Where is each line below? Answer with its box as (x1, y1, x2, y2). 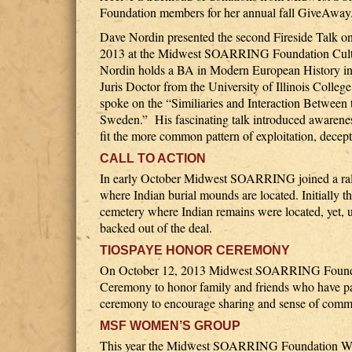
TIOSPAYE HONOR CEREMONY (100, 244, 290, 257)
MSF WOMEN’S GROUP (100, 319, 240, 332)
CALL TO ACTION (100, 152, 206, 165)
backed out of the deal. (100, 219, 212, 236)
